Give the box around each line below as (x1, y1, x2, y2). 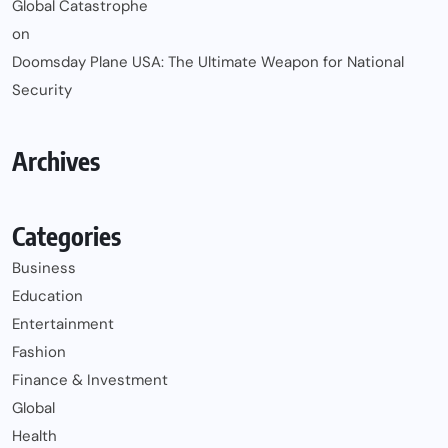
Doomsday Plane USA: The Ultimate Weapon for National (12, 52, 404, 73)
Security (12, 80, 72, 101)
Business (12, 258, 76, 279)
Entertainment (12, 314, 114, 335)
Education (12, 286, 83, 307)
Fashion (12, 342, 66, 363)
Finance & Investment (12, 370, 168, 391)
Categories (12, 220, 121, 253)
